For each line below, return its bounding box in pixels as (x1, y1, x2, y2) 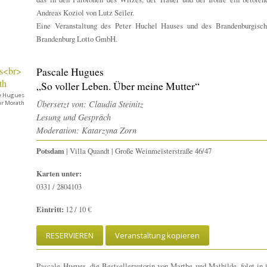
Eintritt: (36, 204, 64, 215)
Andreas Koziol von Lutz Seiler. (36, 7, 135, 18)
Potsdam (36, 145, 65, 157)
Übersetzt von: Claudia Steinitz (36, 98, 144, 110)
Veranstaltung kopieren (115, 230, 200, 241)
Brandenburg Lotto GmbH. (36, 33, 118, 45)
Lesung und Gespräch (36, 111, 111, 123)
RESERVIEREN (46, 230, 94, 241)
